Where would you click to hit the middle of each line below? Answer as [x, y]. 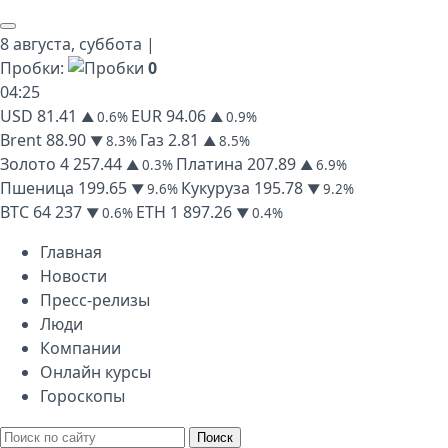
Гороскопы [82, 396]
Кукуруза [215, 188]
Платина [209, 164]
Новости [73, 276]
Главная [71, 252]
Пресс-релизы [95, 300]
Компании [80, 348]
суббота [110, 44]
